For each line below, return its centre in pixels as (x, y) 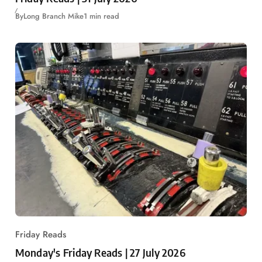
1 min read (101, 16)
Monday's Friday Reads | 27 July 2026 (100, 253)
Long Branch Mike (53, 16)
